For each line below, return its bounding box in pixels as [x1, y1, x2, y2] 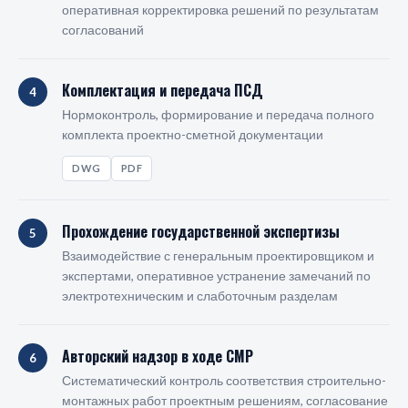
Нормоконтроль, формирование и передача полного [62, 107, 374, 122]
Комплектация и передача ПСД [62, 79, 263, 101]
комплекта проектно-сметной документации [62, 127, 323, 142]
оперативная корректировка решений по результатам [62, 2, 379, 17]
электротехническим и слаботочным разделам [62, 288, 338, 303]
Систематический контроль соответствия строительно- [62, 372, 386, 388]
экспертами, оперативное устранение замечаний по [62, 268, 371, 283]
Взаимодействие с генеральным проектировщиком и [62, 248, 374, 263]
